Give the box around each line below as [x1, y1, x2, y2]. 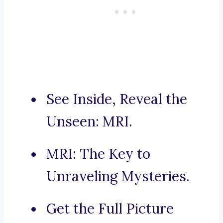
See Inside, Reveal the [46, 90, 187, 109]
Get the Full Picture [46, 200, 174, 218]
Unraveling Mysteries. [46, 167, 190, 186]
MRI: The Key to [46, 145, 150, 163]
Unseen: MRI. [46, 112, 132, 131]
